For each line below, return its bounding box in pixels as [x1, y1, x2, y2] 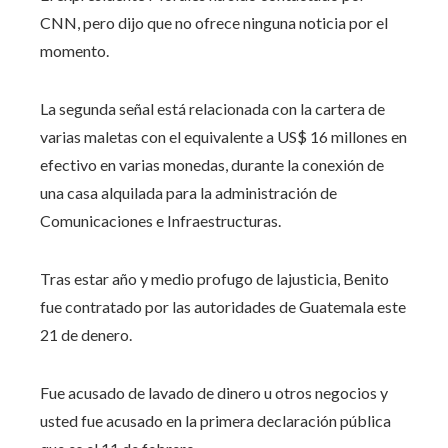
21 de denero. [40, 324, 132, 344]
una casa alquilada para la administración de [40, 182, 337, 202]
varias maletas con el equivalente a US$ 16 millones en [40, 126, 407, 146]
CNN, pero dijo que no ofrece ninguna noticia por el [40, 12, 388, 32]
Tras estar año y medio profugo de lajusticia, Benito [40, 268, 389, 288]
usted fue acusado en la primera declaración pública [40, 410, 391, 430]
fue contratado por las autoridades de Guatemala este [40, 296, 406, 316]
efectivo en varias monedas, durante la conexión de [40, 154, 384, 174]
